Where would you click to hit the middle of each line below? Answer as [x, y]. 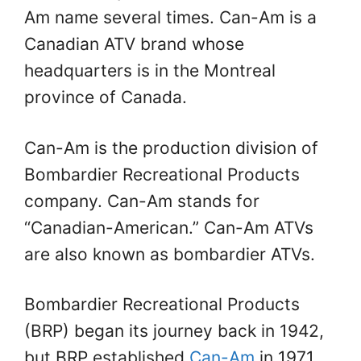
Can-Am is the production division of [171, 147]
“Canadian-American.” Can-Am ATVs [169, 227]
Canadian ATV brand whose [134, 44]
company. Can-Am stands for [142, 201]
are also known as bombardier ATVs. [170, 254]
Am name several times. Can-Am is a [170, 18]
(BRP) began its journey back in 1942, [174, 331]
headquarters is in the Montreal [150, 71]
